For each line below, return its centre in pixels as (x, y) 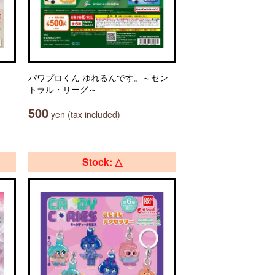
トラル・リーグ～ (63, 89)
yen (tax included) (84, 114)
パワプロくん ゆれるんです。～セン (98, 77)
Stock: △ (102, 162)
